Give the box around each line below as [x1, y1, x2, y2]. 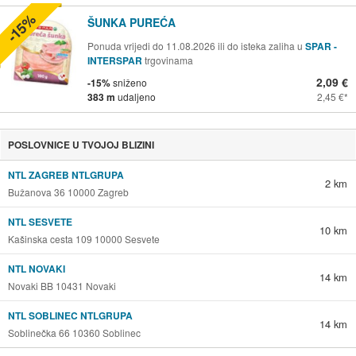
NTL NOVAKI [7, 261, 65, 276]
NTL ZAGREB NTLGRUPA [7, 167, 124, 182]
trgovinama [145, 52, 193, 67]
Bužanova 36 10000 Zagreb [7, 184, 129, 199]
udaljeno [118, 89, 156, 103]
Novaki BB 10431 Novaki [7, 278, 116, 292]
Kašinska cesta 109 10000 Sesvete [7, 231, 160, 246]
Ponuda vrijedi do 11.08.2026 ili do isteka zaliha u [87, 38, 305, 52]
